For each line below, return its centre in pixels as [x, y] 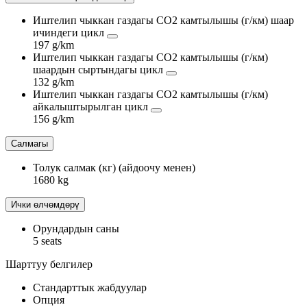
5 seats [47, 241]
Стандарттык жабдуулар [90, 288]
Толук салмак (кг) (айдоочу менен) [114, 168]
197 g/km [53, 45]
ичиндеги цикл [70, 33]
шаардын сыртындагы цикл [99, 70]
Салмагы [29, 144]
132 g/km [53, 82]
